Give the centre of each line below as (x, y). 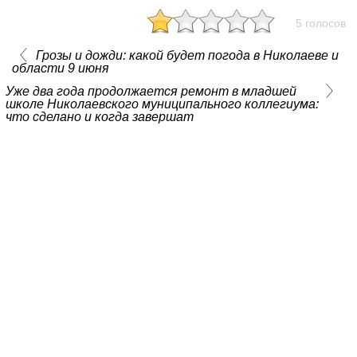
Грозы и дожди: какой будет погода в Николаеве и (187, 56)
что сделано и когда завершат (100, 117)
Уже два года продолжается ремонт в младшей (151, 92)
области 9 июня (60, 69)
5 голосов (321, 24)
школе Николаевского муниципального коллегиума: (162, 104)
